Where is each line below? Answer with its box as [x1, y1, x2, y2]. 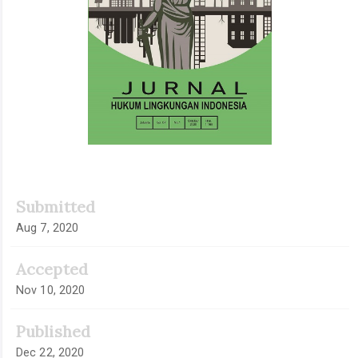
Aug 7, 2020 [16, 221, 79, 235]
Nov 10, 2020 [16, 284, 86, 297]
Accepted [16, 259, 88, 280]
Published [16, 321, 90, 342]
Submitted [16, 197, 95, 217]
